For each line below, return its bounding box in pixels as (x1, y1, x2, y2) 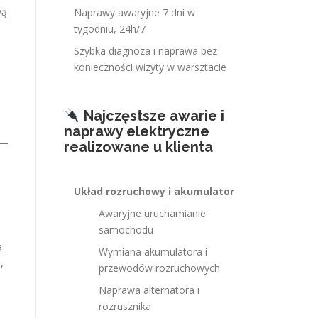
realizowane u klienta (64, 138, 213, 155)
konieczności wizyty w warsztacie (74, 60, 226, 74)
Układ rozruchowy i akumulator (74, 185, 234, 198)
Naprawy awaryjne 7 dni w (74, 6, 195, 19)
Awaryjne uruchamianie (99, 207, 206, 220)
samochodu (99, 223, 153, 236)
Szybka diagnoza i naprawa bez (74, 44, 217, 57)
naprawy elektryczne (64, 123, 209, 140)
